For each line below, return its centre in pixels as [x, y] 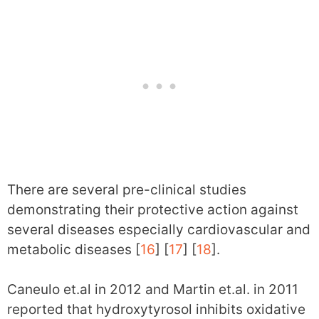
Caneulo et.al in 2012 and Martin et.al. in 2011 [153, 290]
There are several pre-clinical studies [127, 189]
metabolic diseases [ [74, 249]
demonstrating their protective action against [153, 209]
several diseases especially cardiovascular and [159, 229]
